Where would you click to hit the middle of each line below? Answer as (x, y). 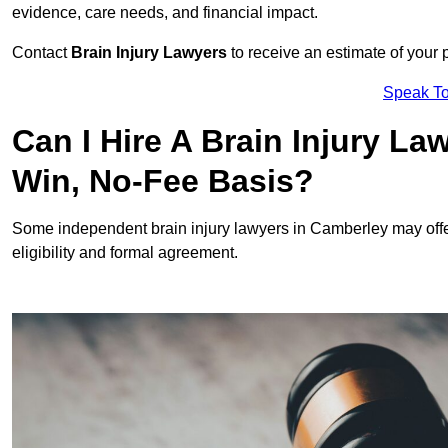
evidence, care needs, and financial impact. (165, 13)
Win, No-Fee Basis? (163, 181)
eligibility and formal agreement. (125, 253)
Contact (41, 53)
